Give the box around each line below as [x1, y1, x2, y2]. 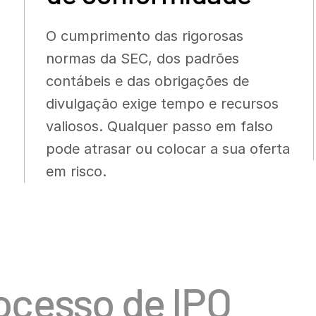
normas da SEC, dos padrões [45, 50, 239, 67]
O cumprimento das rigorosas [45, 28, 243, 44]
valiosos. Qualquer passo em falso [45, 118, 273, 135]
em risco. [45, 163, 111, 180]
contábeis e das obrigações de [45, 73, 249, 90]
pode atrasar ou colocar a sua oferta [45, 140, 290, 157]
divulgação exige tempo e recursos [45, 95, 279, 112]
